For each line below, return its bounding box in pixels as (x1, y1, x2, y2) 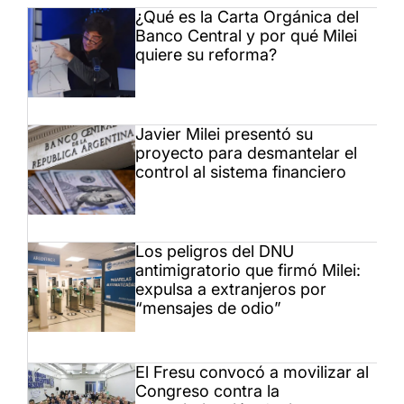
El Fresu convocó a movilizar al (135, 363, 369, 382)
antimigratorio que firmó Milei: (135, 261, 361, 280)
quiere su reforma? (135, 45, 277, 65)
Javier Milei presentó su (135, 124, 313, 144)
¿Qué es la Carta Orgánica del (135, 7, 359, 27)
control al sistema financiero (135, 162, 346, 182)
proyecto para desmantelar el (135, 143, 357, 163)
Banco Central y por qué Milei (135, 26, 357, 46)
